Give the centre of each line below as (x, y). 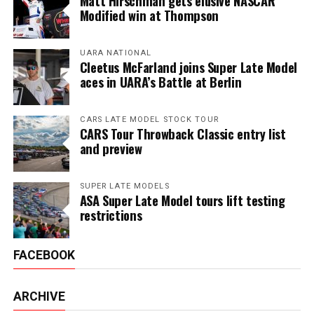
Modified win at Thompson (149, 15)
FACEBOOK (44, 255)
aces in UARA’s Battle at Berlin (161, 82)
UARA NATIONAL (116, 53)
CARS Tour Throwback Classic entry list (183, 134)
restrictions (111, 215)
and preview (111, 149)
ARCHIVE (39, 297)
